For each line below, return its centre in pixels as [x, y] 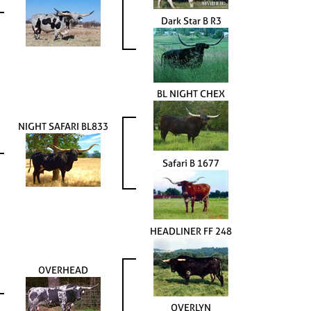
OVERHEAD [63, 270]
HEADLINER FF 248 [191, 231]
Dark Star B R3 [191, 21]
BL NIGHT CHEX [191, 94]
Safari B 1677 [191, 163]
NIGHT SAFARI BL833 [63, 126]
